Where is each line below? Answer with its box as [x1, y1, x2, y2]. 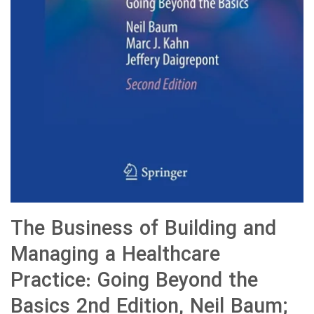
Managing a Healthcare [11, 239, 220, 271]
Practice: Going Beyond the [11, 265, 258, 297]
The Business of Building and [11, 213, 276, 245]
